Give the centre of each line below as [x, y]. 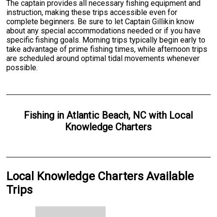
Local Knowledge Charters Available [100, 176]
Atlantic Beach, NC [107, 115]
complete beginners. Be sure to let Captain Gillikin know [101, 21]
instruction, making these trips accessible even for [92, 12]
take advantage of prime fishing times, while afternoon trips [107, 49]
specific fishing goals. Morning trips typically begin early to [106, 40]
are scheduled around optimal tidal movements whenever [103, 58]
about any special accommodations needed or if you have [104, 31]
